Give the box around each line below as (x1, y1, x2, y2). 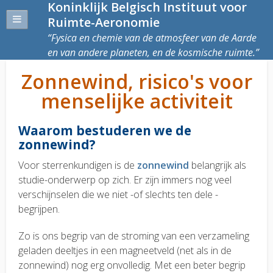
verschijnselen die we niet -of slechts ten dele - (18, 188, 218, 202)
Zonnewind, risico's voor (21, 68, 252, 94)
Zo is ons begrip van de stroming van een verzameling (18, 229, 249, 243)
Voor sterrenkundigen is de (18, 158, 137, 172)
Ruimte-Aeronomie (48, 14, 160, 30)
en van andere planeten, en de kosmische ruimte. (48, 46, 255, 59)
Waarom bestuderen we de (18, 121, 191, 139)
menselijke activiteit (40, 88, 233, 114)
